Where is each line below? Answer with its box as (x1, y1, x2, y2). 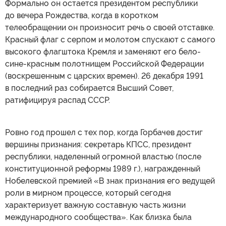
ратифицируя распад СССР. (5, 95, 110, 105)
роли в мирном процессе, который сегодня (5, 188, 171, 198)
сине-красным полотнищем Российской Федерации (5, 59, 204, 69)
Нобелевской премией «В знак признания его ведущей (5, 176, 215, 186)
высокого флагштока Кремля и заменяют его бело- (5, 47, 201, 57)
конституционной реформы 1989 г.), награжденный (5, 164, 200, 174)
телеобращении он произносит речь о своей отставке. (5, 23, 214, 33)
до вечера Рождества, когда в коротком (5, 11, 158, 21)
